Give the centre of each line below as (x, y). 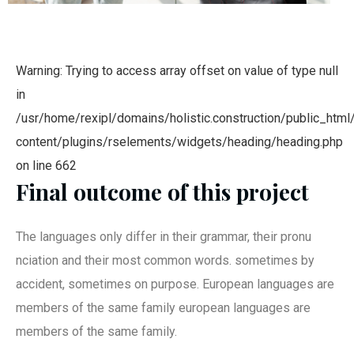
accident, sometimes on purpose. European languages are (175, 284)
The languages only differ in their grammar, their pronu (164, 236)
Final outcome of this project (162, 191)
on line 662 (46, 165)
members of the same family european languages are (163, 307)
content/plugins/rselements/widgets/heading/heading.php (179, 141)
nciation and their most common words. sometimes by (165, 260)
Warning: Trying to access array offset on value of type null (177, 70)
